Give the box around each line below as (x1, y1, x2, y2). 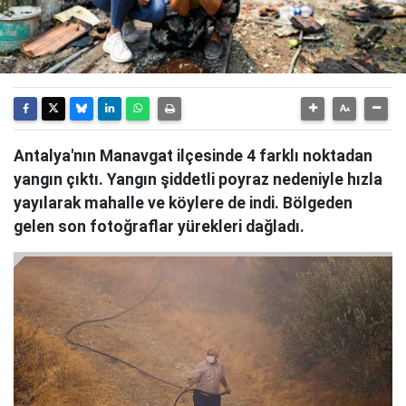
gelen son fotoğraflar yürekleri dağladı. (14, 217, 304, 236)
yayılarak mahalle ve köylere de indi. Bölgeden (14, 194, 353, 212)
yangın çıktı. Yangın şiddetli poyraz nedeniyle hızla (14, 170, 382, 188)
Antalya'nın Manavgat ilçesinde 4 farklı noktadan (14, 147, 372, 165)
